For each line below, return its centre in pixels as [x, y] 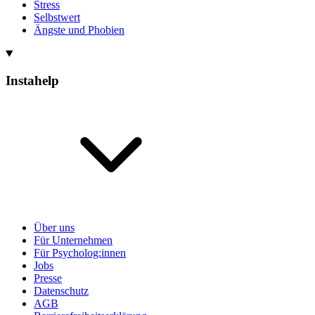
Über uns [54, 228]
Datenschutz [61, 291]
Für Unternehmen [73, 240]
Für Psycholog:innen [80, 253]
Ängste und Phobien [79, 30]
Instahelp [32, 81]
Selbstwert [57, 17]
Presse [48, 278]
